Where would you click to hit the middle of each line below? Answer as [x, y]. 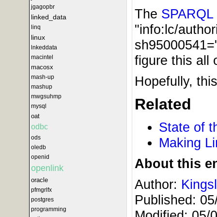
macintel [42, 57]
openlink [47, 168]
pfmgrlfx [41, 190]
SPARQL [187, 14]
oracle [39, 180]
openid [40, 157]
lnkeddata [44, 47]
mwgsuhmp [46, 96]
